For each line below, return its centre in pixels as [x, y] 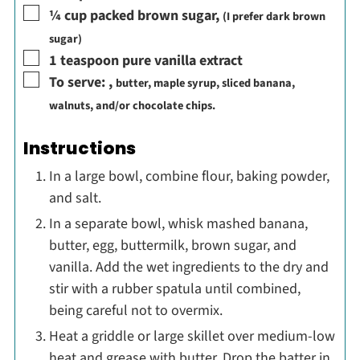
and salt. [75, 198]
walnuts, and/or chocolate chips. [132, 106]
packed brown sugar [152, 16]
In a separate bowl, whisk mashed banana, [178, 223]
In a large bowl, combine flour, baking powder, [189, 176]
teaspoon [89, 61]
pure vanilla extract [182, 61]
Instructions [79, 149]
